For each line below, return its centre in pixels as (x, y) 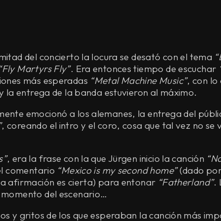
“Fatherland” (186, 182)
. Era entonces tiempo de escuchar (144, 68)
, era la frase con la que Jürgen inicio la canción (107, 158)
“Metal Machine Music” (139, 80)
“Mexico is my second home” (117, 170)
